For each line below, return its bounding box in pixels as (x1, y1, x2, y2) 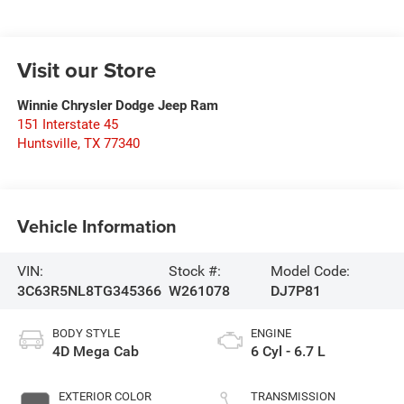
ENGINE (251, 326, 291, 341)
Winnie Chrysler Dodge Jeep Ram (16, 97, 218, 115)
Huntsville (16, 135, 78, 152)
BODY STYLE (51, 326, 120, 341)
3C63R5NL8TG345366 (16, 281, 161, 299)
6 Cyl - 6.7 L (251, 343, 326, 361)
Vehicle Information (16, 212, 177, 239)
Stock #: (168, 262, 221, 280)
